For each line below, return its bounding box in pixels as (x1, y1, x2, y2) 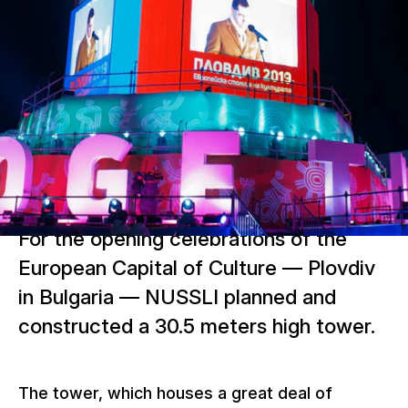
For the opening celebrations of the (18, 226, 348, 251)
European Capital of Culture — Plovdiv (18, 255, 376, 280)
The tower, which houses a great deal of (18, 382, 333, 403)
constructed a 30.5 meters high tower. (18, 313, 376, 339)
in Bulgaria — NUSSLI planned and (18, 284, 337, 310)
